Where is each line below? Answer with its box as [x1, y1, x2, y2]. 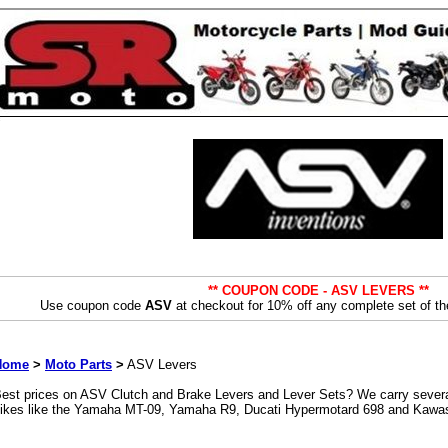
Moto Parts [45, 357, 112, 372]
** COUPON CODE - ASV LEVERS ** [207, 283, 429, 298]
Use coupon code [39, 298, 145, 313]
